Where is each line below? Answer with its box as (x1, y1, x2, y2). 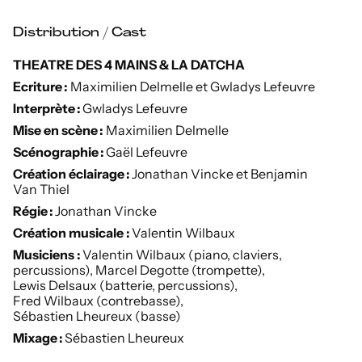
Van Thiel (13, 180, 69, 197)
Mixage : (13, 329, 65, 346)
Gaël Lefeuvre (106, 143, 187, 160)
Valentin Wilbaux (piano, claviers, (82, 246, 282, 263)
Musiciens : (13, 246, 82, 263)
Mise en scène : (13, 121, 106, 138)
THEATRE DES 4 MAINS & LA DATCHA (13, 56, 245, 73)
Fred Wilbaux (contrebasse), (13, 292, 183, 309)
